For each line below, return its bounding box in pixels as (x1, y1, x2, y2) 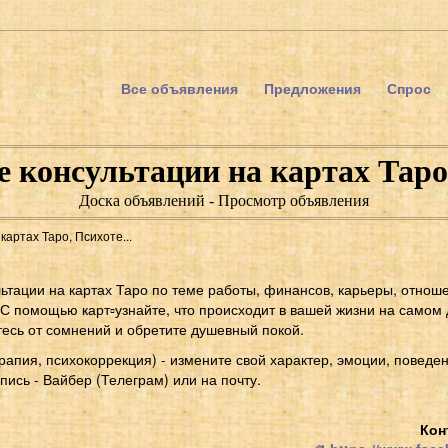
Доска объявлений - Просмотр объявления (79, 192, 369, 209)
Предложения (264, 78, 361, 98)
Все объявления (121, 78, 238, 98)
